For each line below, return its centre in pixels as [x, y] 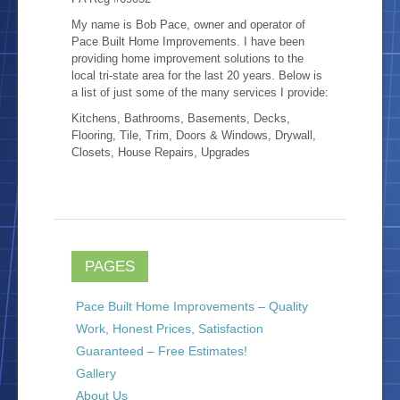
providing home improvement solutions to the [187, 58]
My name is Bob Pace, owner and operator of [188, 25]
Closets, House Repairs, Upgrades [161, 152]
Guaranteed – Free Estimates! [162, 351]
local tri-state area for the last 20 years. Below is [197, 75]
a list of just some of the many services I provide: [200, 92]
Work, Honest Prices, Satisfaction [170, 329]
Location [64, 33]
